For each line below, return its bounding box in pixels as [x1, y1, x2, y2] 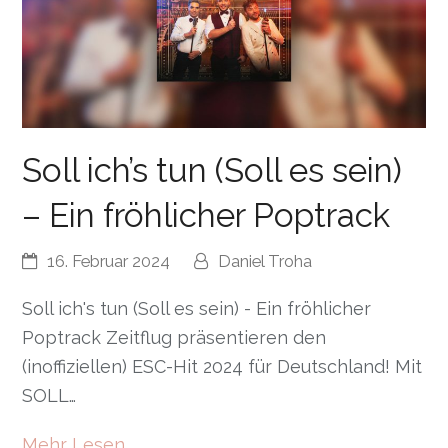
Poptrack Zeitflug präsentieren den [22, 326, 327, 348]
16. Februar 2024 [47, 250, 171, 271]
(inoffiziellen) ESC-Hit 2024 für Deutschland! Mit [22, 355, 423, 377]
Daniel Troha [218, 250, 313, 271]
